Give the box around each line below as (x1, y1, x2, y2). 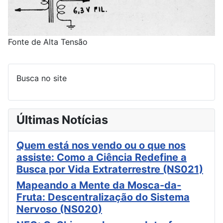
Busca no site (16, 73, 67, 84)
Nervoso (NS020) (16, 203, 102, 216)
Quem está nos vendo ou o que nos (16, 139, 186, 152)
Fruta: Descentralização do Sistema (16, 191, 190, 204)
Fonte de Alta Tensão (8, 37, 88, 47)
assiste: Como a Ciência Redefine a (16, 151, 187, 164)
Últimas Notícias (16, 112, 108, 127)
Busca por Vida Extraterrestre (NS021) (16, 163, 203, 176)
